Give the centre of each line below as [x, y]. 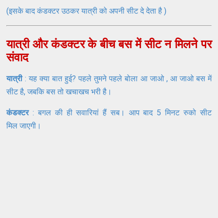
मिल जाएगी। [25, 126]
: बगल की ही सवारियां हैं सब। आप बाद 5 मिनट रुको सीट [122, 112]
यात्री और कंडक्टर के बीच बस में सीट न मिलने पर [109, 44]
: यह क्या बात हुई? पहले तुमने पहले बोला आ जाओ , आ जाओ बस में [117, 78]
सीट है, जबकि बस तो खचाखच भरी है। [60, 91]
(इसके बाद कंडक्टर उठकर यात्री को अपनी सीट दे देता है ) [87, 11]
